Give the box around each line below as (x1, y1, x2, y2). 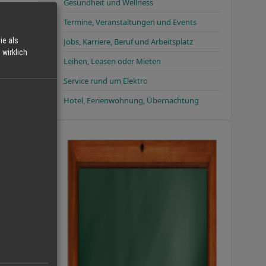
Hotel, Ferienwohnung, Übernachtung (64, 94, 199, 106)
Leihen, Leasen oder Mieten (64, 55, 161, 66)
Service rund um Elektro (64, 75, 148, 86)
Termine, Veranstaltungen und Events (64, 16, 197, 27)
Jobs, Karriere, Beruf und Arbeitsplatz (64, 36, 193, 47)
